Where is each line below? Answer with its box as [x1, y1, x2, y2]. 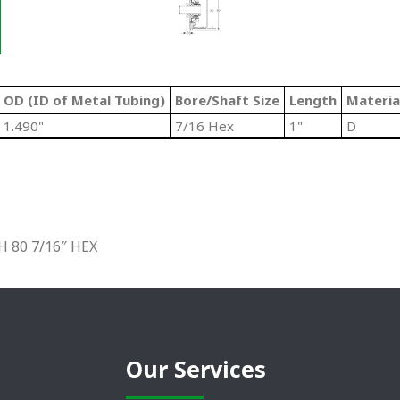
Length [289, 91, 337, 110]
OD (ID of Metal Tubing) [4, 91, 165, 110]
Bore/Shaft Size [175, 91, 279, 110]
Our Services [126, 354, 266, 385]
